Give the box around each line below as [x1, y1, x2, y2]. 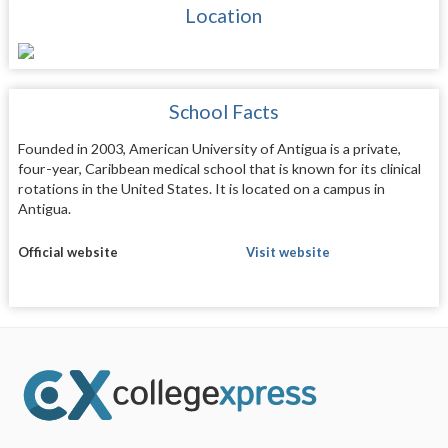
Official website [17, 243, 118, 260]
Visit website [245, 243, 330, 260]
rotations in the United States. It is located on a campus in [17, 180, 385, 198]
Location [185, 4, 263, 28]
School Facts [168, 100, 279, 124]
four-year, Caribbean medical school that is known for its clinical [17, 160, 421, 178]
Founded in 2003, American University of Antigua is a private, [17, 140, 401, 158]
